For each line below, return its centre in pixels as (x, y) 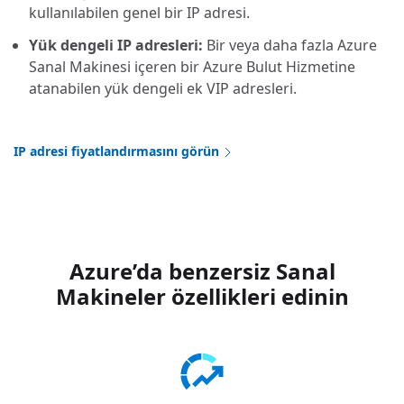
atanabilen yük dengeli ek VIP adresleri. (163, 89)
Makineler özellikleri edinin (202, 297)
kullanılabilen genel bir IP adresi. (139, 13)
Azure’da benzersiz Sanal (202, 271)
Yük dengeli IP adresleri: (118, 46)
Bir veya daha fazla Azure (292, 46)
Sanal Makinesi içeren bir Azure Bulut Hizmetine (192, 67)
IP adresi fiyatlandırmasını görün (116, 151)
